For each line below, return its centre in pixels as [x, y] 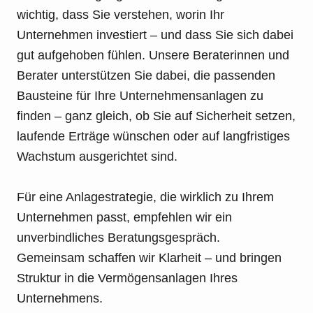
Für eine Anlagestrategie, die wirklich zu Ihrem [145, 197]
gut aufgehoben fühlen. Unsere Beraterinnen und [153, 56]
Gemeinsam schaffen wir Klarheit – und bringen [149, 258]
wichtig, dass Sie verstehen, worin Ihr [121, 15]
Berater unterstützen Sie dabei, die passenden [146, 76]
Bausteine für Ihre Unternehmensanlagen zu [140, 96]
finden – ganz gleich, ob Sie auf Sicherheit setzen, [156, 116]
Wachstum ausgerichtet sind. [97, 157]
